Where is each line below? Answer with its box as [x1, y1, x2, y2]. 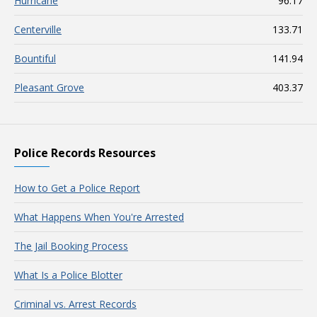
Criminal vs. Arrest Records [14, 297, 137, 311]
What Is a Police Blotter [14, 268, 122, 282]
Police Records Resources [14, 145, 156, 161]
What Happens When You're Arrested [14, 210, 184, 224]
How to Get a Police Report [14, 181, 140, 195]
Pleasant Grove [14, 81, 84, 94]
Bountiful [14, 52, 56, 65]
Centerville [14, 23, 62, 36]
